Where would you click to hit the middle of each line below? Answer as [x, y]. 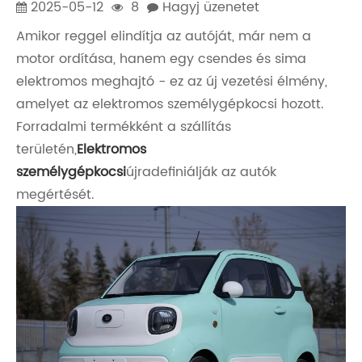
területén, [46, 149]
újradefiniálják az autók [201, 172]
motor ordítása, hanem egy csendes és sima [161, 59]
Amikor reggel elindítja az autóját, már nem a [164, 36]
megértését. [55, 195]
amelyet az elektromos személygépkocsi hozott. [170, 104]
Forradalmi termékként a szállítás [124, 127]
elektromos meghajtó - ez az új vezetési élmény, [172, 82]
